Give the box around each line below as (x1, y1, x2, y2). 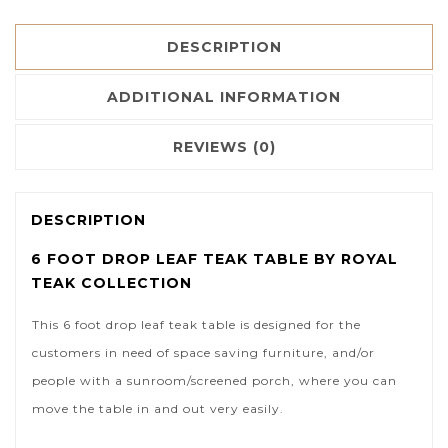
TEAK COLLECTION (31, 274, 192, 293)
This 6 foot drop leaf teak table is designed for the (32, 317, 361, 333)
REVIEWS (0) (172, 138, 276, 157)
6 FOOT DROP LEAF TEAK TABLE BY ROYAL (31, 250, 398, 269)
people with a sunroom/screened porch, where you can (32, 373, 397, 389)
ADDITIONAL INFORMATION (107, 88, 341, 107)
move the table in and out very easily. (32, 401, 284, 417)
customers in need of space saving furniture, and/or (32, 345, 375, 361)
